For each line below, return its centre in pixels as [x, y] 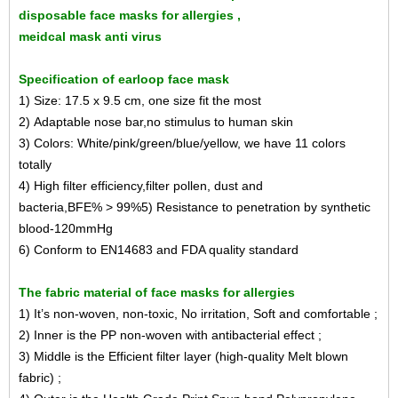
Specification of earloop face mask [124, 79]
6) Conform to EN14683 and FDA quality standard [159, 250]
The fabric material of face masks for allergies [157, 292]
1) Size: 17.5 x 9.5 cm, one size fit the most [140, 100]
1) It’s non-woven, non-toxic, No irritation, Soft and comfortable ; [198, 314]
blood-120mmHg [66, 228]
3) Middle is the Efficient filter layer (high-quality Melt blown [183, 356]
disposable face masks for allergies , [130, 15]
